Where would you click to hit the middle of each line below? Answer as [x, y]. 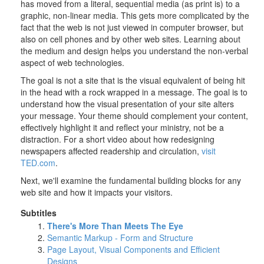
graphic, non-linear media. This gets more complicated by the [135, 15]
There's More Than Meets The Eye [115, 226]
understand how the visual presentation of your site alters [127, 104]
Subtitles [39, 213]
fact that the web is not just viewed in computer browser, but [132, 27]
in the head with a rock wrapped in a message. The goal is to [134, 92]
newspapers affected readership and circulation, [111, 151]
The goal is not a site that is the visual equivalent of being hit [133, 80]
